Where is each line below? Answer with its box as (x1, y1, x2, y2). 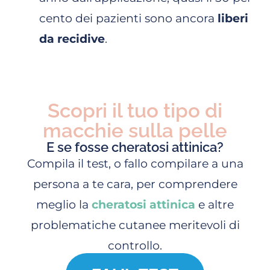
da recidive (39, 31, 105, 46)
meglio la (36, 197, 92, 212)
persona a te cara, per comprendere (33, 177, 237, 191)
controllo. (108, 238, 162, 253)
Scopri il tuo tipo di (48, 98, 222, 122)
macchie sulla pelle (43, 118, 227, 142)
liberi (215, 11, 248, 25)
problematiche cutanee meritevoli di (30, 218, 240, 232)
